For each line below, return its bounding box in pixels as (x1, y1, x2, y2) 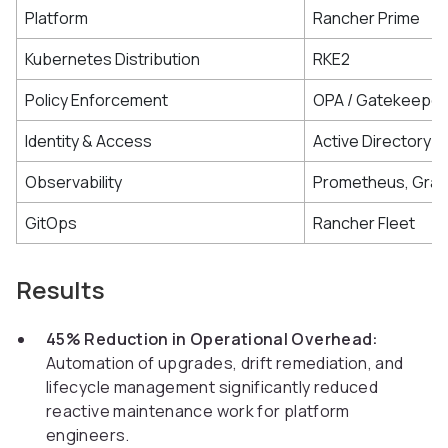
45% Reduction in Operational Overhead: (46, 328, 379, 351)
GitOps (25, 212, 77, 235)
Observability (25, 171, 122, 194)
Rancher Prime (313, 7, 420, 30)
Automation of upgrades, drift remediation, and (46, 352, 404, 375)
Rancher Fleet (313, 212, 415, 235)
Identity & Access (25, 130, 152, 153)
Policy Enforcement (25, 89, 168, 112)
